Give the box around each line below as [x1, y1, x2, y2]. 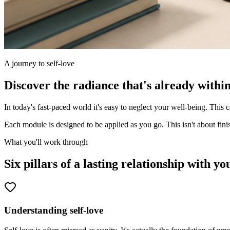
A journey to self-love [4, 59, 74, 68]
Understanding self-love [4, 205, 103, 216]
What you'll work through [4, 137, 88, 146]
